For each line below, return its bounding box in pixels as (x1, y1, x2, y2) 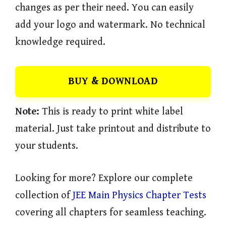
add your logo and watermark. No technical (15, 19, 205, 31)
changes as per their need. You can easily (15, 2, 194, 14)
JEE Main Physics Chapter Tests (73, 189, 206, 201)
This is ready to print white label (42, 105, 183, 118)
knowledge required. (15, 36, 105, 48)
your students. (15, 140, 78, 152)
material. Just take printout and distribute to (15, 123, 211, 135)
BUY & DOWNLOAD (68, 75, 158, 87)
